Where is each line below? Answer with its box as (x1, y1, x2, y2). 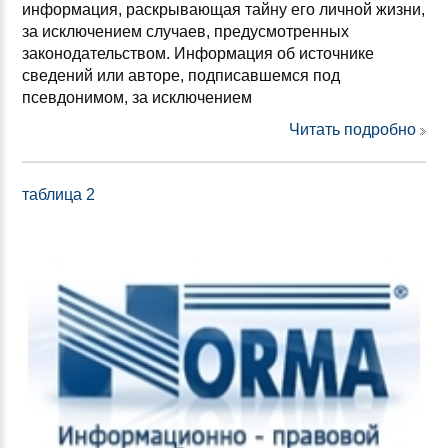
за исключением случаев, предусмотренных (22, 23, 349, 41)
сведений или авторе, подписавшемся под (22, 67, 340, 85)
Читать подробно (289, 121, 416, 139)
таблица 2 (22, 186, 95, 204)
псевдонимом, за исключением (22, 89, 252, 107)
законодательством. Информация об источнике (22, 45, 374, 63)
